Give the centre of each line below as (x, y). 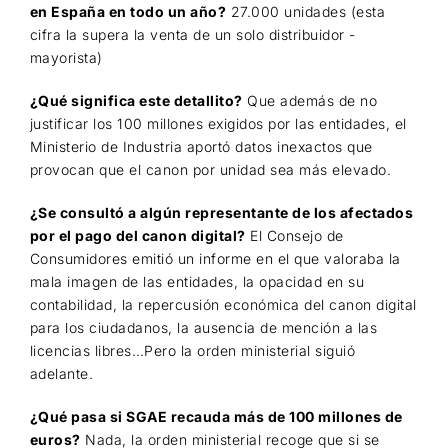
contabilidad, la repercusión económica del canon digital (223, 305)
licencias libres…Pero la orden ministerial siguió (192, 351)
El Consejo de (294, 236)
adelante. (61, 374)
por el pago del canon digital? (137, 236)
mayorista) (66, 58)
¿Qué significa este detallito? (136, 101)
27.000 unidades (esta (306, 12)
